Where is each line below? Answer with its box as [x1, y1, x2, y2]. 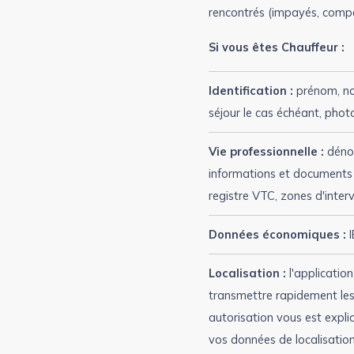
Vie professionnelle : [209, 144, 324, 159]
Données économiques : [209, 227, 346, 242]
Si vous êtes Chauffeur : [209, 40, 345, 55]
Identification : [209, 83, 293, 98]
